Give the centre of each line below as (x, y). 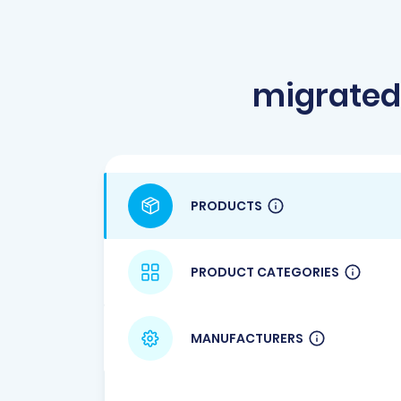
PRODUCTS (226, 205)
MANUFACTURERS (247, 338)
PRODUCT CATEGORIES (265, 272)
